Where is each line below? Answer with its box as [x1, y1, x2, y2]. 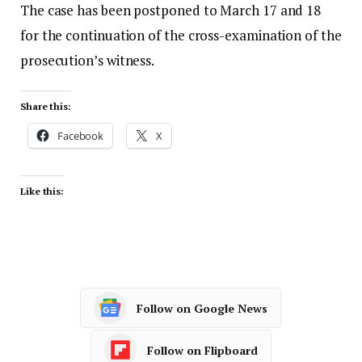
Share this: [20, 100, 72, 113]
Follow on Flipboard [147, 342, 258, 358]
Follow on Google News [136, 300, 267, 316]
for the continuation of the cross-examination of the [20, 26, 342, 45]
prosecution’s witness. [20, 51, 155, 70]
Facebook [57, 128, 104, 144]
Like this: [20, 185, 65, 198]
